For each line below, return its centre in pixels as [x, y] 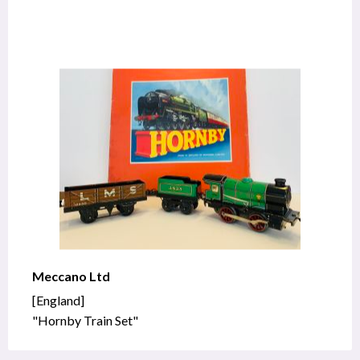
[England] [58, 300]
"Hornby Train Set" [85, 320]
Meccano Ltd [71, 276]
